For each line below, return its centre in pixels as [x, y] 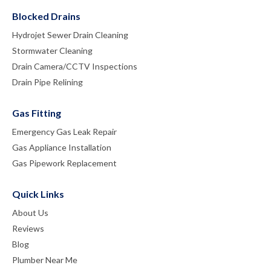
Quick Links [38, 194]
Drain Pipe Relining [47, 82]
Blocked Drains [46, 16]
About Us [30, 212]
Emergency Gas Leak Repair [64, 131]
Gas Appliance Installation [62, 147]
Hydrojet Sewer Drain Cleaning [70, 34]
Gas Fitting [37, 113]
